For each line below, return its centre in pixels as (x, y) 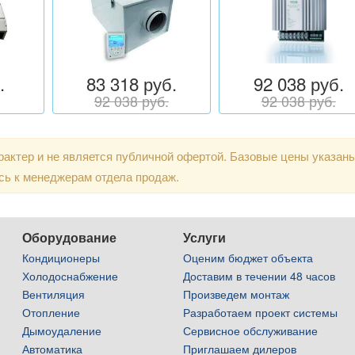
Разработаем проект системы (261, 313)
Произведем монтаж (237, 294)
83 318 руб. (131, 84)
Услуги (205, 238)
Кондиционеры (61, 258)
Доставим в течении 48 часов (260, 276)
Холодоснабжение (71, 276)
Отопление (52, 313)
